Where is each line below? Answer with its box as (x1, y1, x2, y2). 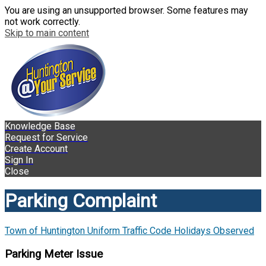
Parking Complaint (5, 189, 157, 213)
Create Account (5, 143, 68, 154)
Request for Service (5, 132, 88, 143)
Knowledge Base (5, 121, 75, 132)
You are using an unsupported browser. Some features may (5, 5, 248, 16)
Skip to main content (5, 27, 89, 39)
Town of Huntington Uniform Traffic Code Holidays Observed (5, 224, 254, 236)
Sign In (5, 154, 33, 166)
